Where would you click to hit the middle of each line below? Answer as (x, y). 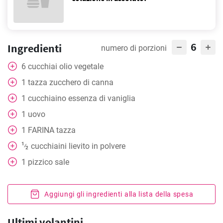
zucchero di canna (81, 82)
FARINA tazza (52, 130)
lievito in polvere (97, 146)
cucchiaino (47, 98)
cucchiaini (49, 146)
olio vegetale (81, 66)
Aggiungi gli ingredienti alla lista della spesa (119, 194)
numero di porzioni (134, 48)
